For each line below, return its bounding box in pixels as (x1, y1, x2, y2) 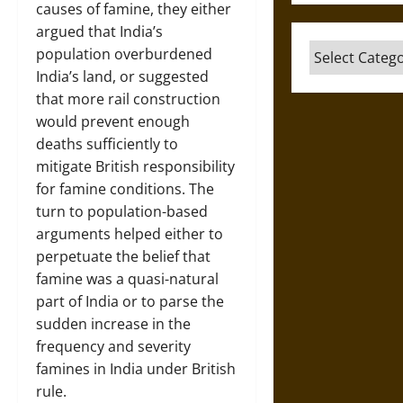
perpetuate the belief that (36, 246, 210, 266)
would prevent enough (36, 112, 190, 131)
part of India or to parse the (36, 291, 224, 311)
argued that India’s (36, 22, 163, 41)
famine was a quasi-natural (36, 269, 219, 289)
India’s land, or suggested (36, 67, 209, 86)
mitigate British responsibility (36, 157, 235, 176)
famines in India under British (36, 359, 236, 379)
